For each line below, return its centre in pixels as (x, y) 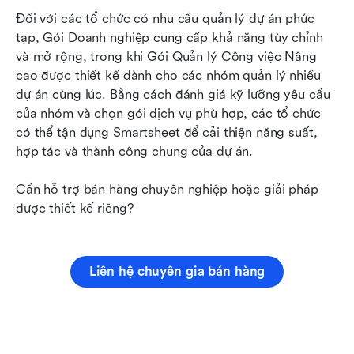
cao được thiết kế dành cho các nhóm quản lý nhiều (168, 76)
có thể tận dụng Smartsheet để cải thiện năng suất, (167, 133)
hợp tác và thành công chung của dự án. (135, 152)
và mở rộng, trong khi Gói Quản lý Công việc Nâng (166, 57)
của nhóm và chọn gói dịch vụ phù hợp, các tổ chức (168, 114)
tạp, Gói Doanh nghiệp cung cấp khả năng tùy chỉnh (169, 38)
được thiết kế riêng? (75, 209)
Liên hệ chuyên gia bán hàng (177, 272)
